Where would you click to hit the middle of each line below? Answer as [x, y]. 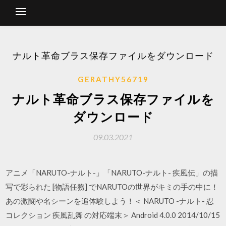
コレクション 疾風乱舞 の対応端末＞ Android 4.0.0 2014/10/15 [113, 215]
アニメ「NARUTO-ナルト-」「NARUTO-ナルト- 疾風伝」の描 [112, 173]
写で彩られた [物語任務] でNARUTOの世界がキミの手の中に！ [112, 187]
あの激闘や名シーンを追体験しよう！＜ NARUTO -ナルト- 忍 [110, 201]
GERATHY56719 [113, 79]
